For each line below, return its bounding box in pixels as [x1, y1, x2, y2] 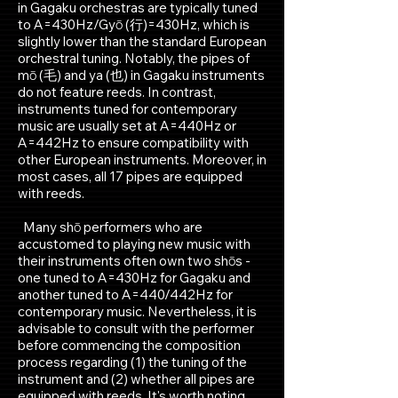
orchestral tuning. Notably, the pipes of [18, 50, 250, 67]
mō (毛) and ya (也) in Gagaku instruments [18, 67, 265, 84]
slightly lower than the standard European [18, 33, 267, 50]
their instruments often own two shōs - [18, 252, 251, 269]
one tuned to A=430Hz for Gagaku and [18, 269, 251, 286]
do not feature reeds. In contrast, [18, 84, 216, 100]
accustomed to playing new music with [18, 235, 251, 252]
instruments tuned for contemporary [18, 100, 237, 117]
